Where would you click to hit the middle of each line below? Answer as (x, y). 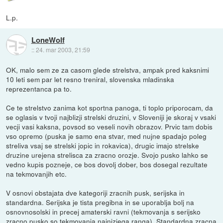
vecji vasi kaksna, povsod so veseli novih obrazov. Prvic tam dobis (110, 126)
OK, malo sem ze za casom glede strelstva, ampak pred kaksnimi (108, 69)
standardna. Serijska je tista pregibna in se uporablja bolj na (100, 202)
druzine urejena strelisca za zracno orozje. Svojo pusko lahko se (107, 155)
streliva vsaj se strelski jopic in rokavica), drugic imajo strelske (103, 145)
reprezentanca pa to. (39, 88)
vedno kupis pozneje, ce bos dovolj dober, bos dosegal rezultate (107, 164)
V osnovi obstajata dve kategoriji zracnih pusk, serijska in (96, 192)
